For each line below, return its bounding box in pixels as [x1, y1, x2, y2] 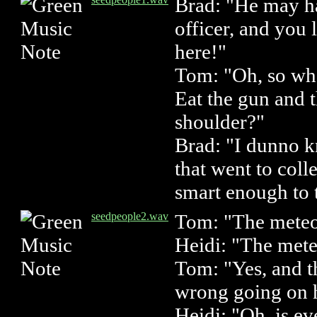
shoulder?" [175, 110, 265, 133]
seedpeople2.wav [91, 210, 168, 222]
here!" [175, 40, 226, 63]
